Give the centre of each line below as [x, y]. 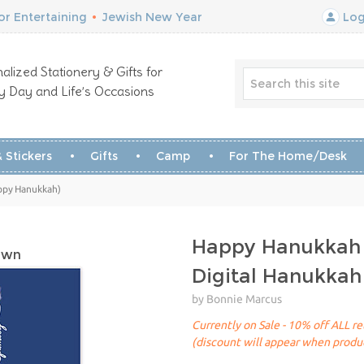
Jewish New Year [152, 17]
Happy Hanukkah [276, 247]
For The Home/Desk [288, 156]
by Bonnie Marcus [237, 299]
